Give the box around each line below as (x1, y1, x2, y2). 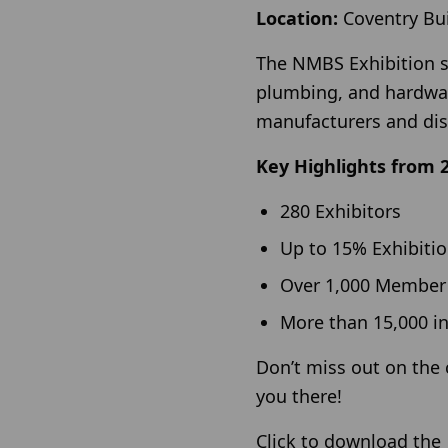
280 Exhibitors (280, 199, 401, 224)
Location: (256, 6, 338, 31)
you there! (256, 384, 342, 409)
